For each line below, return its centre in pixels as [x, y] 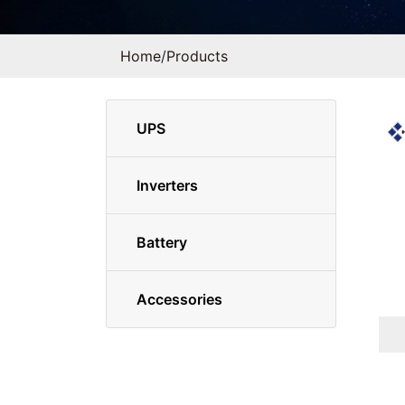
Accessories [179, 299]
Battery [162, 242]
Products [197, 56]
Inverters [167, 185]
